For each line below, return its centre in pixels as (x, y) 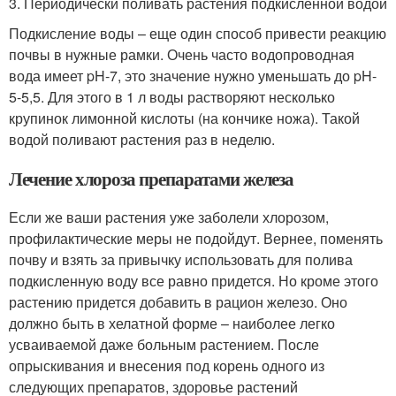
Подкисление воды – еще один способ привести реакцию (198, 33)
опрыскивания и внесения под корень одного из (167, 366)
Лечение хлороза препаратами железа (152, 179)
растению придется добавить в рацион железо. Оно (178, 302)
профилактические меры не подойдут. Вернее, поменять (196, 238)
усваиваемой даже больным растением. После (164, 344)
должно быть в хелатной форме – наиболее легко (172, 323)
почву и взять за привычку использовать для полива (181, 259)
